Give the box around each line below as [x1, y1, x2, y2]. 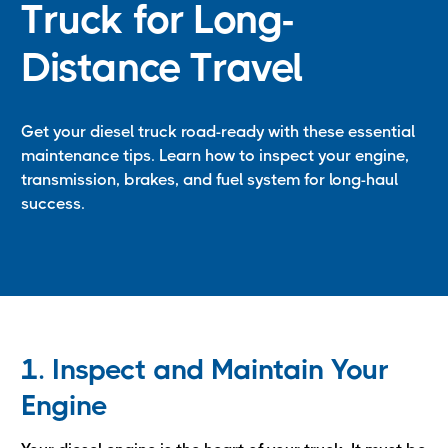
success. [21, 194, 85, 213]
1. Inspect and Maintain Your [21, 353, 389, 386]
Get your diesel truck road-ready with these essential [21, 122, 415, 141]
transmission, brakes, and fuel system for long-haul [21, 170, 398, 189]
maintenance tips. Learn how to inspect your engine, [21, 146, 409, 165]
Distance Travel [21, 44, 304, 91]
